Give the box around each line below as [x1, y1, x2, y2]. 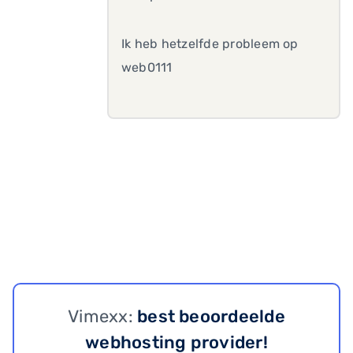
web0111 [121, 60, 176, 75]
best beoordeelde [137, 306, 285, 327]
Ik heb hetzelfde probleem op [121, 36, 299, 51]
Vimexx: [68, 306, 138, 327]
